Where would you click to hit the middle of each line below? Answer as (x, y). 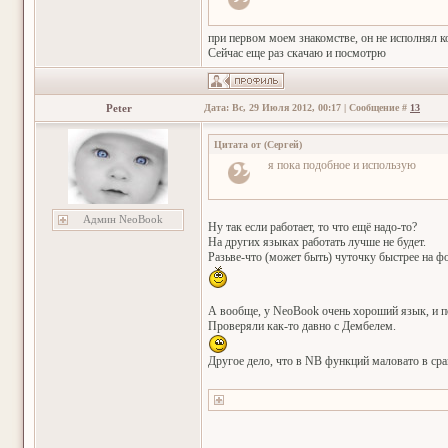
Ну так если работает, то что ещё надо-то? (312, 227)
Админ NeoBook (123, 219)
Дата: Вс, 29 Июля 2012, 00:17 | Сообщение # (307, 107)
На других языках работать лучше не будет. (317, 242)
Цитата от (237, 144)
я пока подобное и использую (342, 165)
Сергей (283, 144)
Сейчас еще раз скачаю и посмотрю (297, 53)
